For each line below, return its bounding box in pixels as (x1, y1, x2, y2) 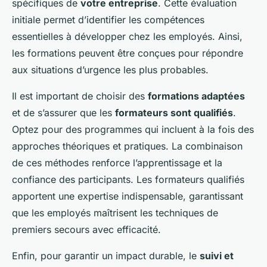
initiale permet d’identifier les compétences (12, 14, 204, 26)
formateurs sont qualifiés (115, 107, 233, 119)
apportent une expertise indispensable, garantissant (12, 190, 243, 202)
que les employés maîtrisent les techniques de (12, 207, 218, 219)
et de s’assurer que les (12, 107, 115, 119)
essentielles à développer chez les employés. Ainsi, (12, 30, 243, 42)
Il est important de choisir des (12, 90, 148, 102)
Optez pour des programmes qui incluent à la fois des (12, 123, 254, 135)
